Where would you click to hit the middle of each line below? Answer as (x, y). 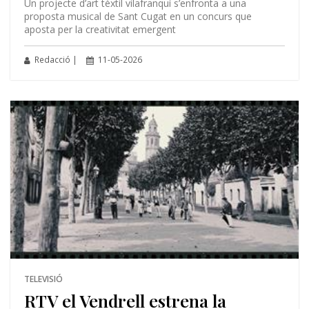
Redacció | (54, 59)
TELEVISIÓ (43, 279)
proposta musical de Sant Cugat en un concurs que (138, 16)
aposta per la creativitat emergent (100, 29)
